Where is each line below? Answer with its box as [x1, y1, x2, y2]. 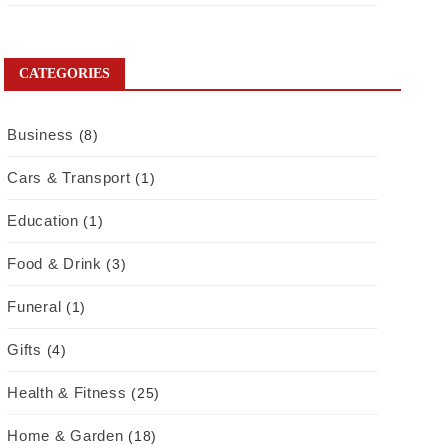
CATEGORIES [19, 65, 111, 81]
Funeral [7, 297, 62, 315]
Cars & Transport [7, 168, 131, 186]
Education [7, 211, 79, 229]
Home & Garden [7, 426, 124, 444]
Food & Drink [7, 254, 102, 272]
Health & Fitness [7, 383, 127, 401]
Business [7, 125, 74, 143]
